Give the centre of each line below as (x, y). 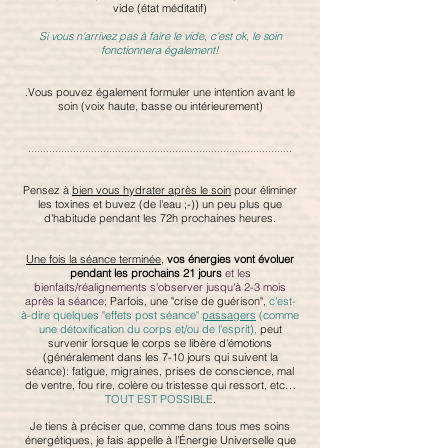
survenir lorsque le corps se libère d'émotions (160, 343)
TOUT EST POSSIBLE (158, 399)
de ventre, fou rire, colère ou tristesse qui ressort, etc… (160, 385)
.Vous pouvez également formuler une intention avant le (160, 92)
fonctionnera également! (160, 50)
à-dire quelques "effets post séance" (111, 315)
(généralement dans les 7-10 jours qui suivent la (160, 357)
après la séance (64, 301)
